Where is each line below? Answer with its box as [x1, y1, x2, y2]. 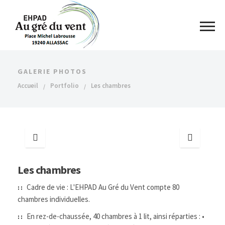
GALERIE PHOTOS [18, 67, 87, 76]
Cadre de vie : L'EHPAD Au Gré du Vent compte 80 [25, 182, 179, 192]
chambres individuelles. [18, 194, 90, 204]
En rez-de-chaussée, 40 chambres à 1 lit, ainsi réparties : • [25, 211, 204, 221]
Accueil [18, 81, 38, 90]
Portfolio [50, 81, 79, 90]
